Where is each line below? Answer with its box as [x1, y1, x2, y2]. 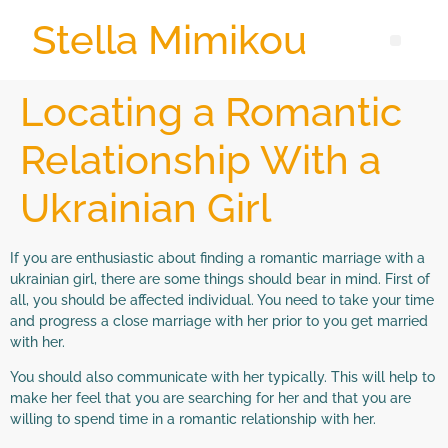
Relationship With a [20, 136, 381, 183]
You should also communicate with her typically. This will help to [10, 369, 435, 386]
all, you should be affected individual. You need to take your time [10, 292, 434, 308]
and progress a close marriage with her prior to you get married [10, 313, 428, 329]
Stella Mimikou [32, 16, 308, 63]
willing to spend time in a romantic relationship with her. [10, 411, 376, 428]
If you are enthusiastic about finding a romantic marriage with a [10, 250, 425, 266]
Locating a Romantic [20, 88, 402, 135]
